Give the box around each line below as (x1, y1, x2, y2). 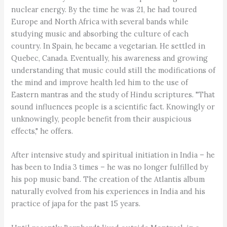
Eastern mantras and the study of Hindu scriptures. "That (11, 90, 215, 100)
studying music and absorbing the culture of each (11, 29, 189, 39)
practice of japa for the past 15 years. (11, 199, 141, 209)
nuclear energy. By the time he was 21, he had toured (11, 5, 198, 15)
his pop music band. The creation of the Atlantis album (11, 174, 205, 184)
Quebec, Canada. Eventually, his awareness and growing (11, 53, 208, 63)
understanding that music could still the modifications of (11, 65, 216, 75)
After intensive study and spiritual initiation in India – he (11, 150, 215, 160)
